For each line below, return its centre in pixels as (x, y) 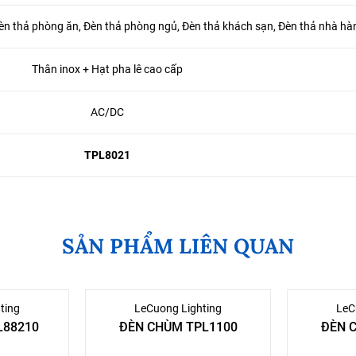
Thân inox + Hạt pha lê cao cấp (107, 70)
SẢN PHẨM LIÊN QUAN (178, 246)
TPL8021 (107, 155)
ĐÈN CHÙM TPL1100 (178, 327)
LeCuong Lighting (178, 309)
